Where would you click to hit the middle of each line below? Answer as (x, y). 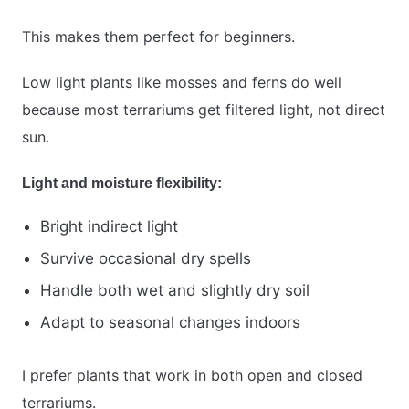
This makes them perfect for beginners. (158, 37)
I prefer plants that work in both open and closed (192, 376)
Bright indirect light (109, 227)
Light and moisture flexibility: (122, 184)
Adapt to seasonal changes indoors (170, 323)
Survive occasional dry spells (146, 259)
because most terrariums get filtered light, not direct (204, 110)
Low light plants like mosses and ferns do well (182, 83)
